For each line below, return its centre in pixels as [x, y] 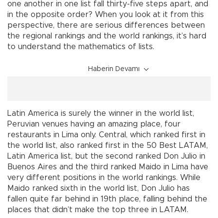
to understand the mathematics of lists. [81, 46]
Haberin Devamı [114, 69]
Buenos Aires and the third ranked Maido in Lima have [108, 167]
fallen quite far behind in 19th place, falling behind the [107, 199]
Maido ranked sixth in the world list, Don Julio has [99, 188]
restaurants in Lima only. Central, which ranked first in [106, 135]
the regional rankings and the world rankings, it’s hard [107, 36]
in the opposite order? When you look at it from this [106, 14]
